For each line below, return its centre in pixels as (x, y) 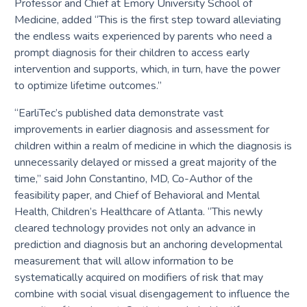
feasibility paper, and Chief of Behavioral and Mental (137, 195)
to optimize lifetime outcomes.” (88, 85)
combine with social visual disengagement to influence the (152, 294)
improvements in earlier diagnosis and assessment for (142, 129)
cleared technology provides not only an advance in (135, 228)
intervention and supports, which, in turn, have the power (147, 69)
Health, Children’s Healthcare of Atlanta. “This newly (138, 211)
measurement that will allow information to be (124, 261)
